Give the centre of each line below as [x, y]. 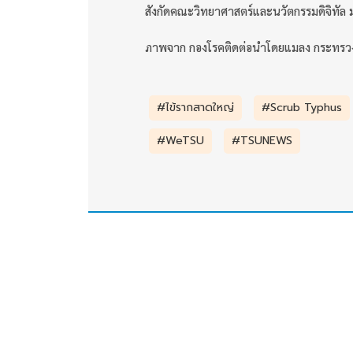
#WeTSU [180, 140]
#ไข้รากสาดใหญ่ [195, 107]
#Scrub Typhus [302, 107]
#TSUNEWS [262, 140]
